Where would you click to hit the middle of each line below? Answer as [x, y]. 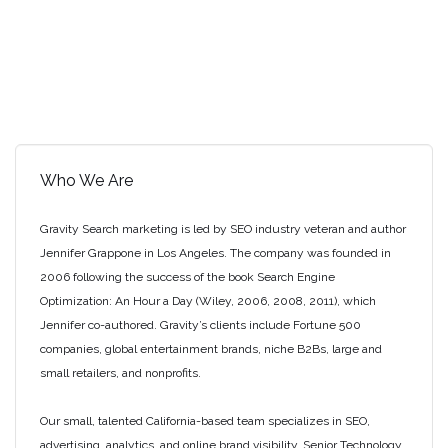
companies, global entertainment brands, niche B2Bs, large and [211, 349]
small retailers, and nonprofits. [120, 373]
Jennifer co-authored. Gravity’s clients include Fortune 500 [200, 325]
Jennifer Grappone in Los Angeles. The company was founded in [215, 253]
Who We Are [86, 180]
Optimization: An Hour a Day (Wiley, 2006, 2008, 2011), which [208, 301]
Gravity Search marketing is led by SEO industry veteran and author [223, 229]
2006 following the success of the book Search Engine [187, 277]
